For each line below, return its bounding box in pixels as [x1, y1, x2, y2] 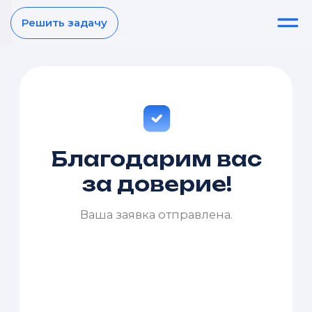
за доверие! [58, 123, 166, 141]
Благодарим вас [37, 104, 187, 123]
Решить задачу [22, 16, 107, 29]
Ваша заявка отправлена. [56, 148, 166, 159]
